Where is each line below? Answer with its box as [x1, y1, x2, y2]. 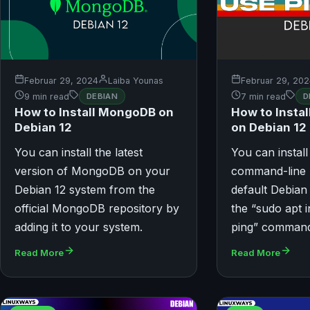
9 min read [24, 91, 69, 102]
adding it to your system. [15, 220, 143, 235]
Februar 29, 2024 [24, 75, 98, 86]
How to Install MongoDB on [15, 105, 174, 120]
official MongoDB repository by [15, 201, 179, 216]
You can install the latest [15, 145, 143, 160]
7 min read [241, 91, 286, 102]
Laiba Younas [108, 75, 163, 86]
